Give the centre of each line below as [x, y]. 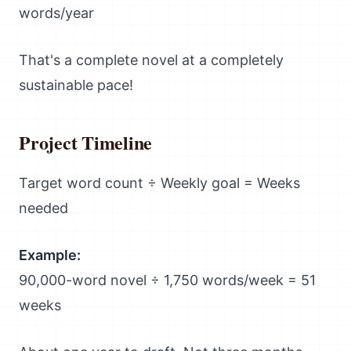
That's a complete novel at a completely [151, 60]
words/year [56, 13]
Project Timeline [86, 142]
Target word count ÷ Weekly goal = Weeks [159, 183]
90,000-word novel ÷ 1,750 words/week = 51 [167, 280]
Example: [50, 255]
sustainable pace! [76, 85]
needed [43, 208]
